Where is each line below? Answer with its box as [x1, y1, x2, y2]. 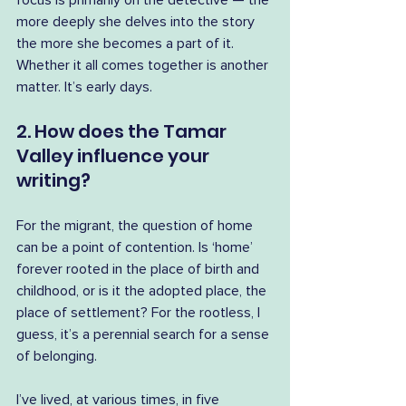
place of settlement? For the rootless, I [16, 305, 264, 320]
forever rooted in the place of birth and [16, 262, 263, 276]
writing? [16, 168, 91, 193]
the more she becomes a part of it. [16, 36, 237, 51]
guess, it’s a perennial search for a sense [16, 327, 273, 342]
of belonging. [16, 349, 97, 363]
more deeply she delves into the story [16, 14, 258, 29]
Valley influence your [16, 143, 213, 169]
